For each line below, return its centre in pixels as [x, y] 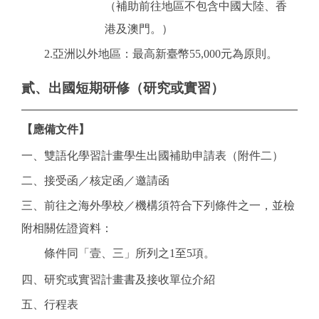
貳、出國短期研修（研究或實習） [123, 88]
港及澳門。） [139, 28]
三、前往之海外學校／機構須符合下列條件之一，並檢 [158, 206]
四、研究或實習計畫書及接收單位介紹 [118, 280]
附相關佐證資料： [67, 229]
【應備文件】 [56, 130]
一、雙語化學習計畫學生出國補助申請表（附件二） [152, 156]
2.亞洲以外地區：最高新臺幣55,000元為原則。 [161, 53]
